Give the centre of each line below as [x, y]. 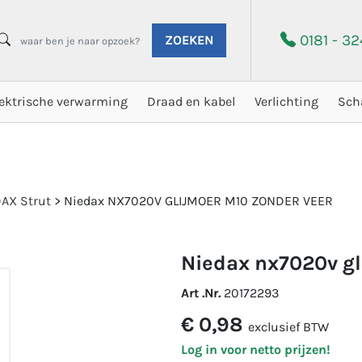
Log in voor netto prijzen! [256, 349]
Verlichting [287, 101]
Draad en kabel [192, 101]
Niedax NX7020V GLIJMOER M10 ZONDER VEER [198, 201]
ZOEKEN [189, 40]
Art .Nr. [202, 293]
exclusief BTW [288, 327]
